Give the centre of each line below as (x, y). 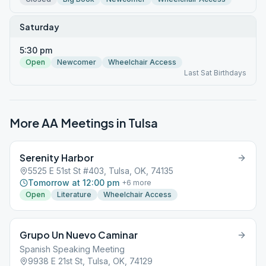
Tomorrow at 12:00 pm (74, 183)
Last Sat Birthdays (215, 73)
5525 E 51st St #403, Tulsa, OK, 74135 (101, 171)
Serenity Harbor (57, 158)
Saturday (39, 27)
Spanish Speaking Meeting (72, 249)
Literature (74, 194)
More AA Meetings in (69, 123)
